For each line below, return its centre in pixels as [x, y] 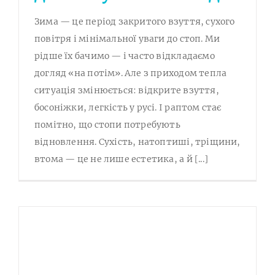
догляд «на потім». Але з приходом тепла [131, 73]
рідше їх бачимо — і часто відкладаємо [125, 56]
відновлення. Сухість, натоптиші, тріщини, [137, 142]
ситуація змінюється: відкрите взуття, [127, 91]
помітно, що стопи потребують [107, 125]
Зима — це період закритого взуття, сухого [135, 22]
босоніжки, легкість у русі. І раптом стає [128, 108]
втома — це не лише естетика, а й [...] [121, 159]
